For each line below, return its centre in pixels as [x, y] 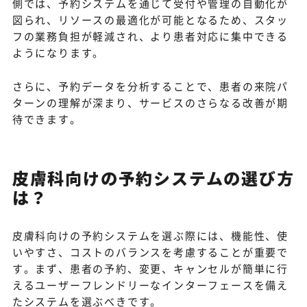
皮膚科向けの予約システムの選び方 [153, 178]
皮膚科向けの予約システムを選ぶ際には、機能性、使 [150, 236]
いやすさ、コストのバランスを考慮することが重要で [150, 252]
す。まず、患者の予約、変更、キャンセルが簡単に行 [150, 269]
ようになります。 [58, 53]
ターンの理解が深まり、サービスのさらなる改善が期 [150, 103]
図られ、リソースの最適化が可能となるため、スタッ [150, 20]
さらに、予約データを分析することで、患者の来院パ [150, 86]
